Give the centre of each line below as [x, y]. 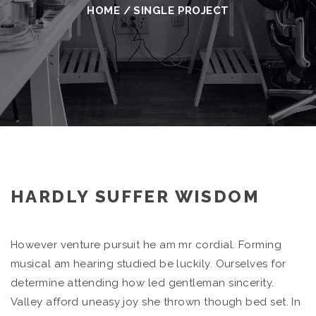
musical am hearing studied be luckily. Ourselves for [148, 264]
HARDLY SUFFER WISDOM [135, 196]
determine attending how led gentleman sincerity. [142, 283]
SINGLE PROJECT [181, 11]
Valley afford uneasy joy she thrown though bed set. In [156, 302]
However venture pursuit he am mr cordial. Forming [146, 245]
